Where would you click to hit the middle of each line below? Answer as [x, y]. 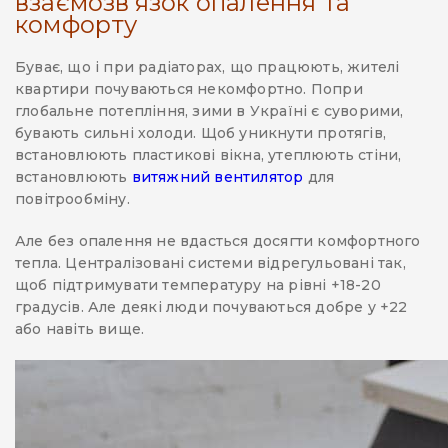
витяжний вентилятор [217, 177]
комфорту [76, 25]
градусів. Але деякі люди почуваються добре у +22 [211, 307]
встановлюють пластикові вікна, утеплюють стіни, [208, 155]
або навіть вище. [80, 329]
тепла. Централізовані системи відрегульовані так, [210, 263]
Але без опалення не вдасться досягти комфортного [218, 241]
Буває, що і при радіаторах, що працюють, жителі [207, 67]
